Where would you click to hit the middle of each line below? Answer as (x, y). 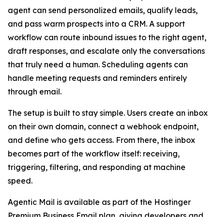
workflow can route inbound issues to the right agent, (107, 37)
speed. (20, 181)
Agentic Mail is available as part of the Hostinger (99, 202)
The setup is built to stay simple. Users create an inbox (108, 113)
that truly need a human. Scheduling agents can (98, 64)
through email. (35, 92)
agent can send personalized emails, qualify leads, (103, 10)
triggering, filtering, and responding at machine (97, 167)
